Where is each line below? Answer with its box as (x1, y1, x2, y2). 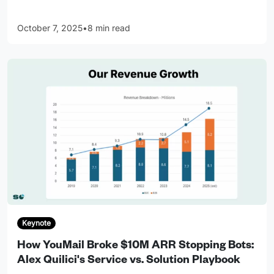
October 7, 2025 (17, 23, 83, 34)
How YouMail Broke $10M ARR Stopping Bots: (17, 240, 254, 253)
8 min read (87, 23, 130, 34)
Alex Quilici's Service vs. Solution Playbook (17, 255, 240, 268)
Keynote (21, 218, 51, 228)
